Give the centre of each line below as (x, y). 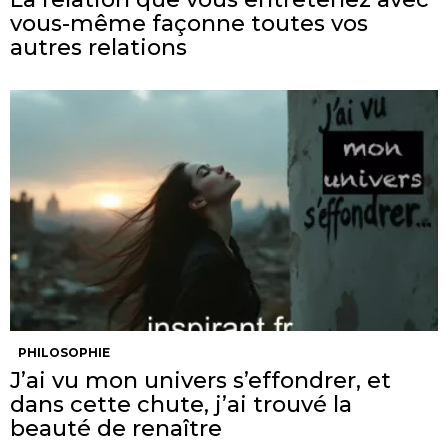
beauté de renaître (116, 428)
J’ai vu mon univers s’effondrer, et (200, 380)
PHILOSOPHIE (64, 352)
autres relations (98, 47)
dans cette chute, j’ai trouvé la (181, 404)
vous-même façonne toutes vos (189, 23)
